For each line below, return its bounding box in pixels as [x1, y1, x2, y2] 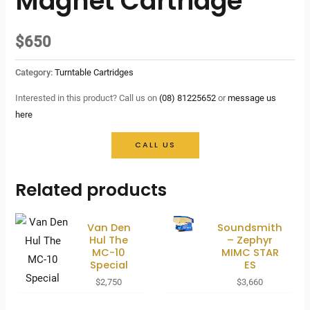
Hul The [89, 232, 129, 247]
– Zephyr [227, 232, 273, 247]
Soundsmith [217, 220, 283, 235]
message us [228, 93, 277, 104]
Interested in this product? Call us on [15, 93, 160, 104]
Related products [15, 177, 167, 202]
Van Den [86, 220, 131, 235]
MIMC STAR [221, 245, 279, 259]
